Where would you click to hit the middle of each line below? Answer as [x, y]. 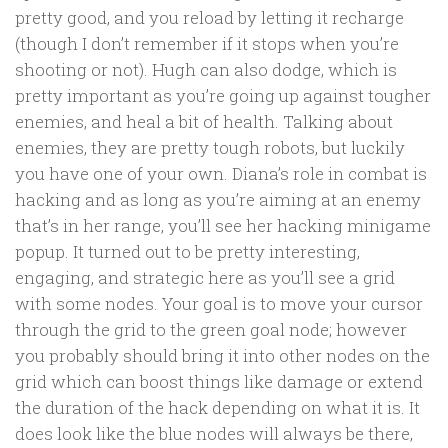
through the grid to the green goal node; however [211, 329]
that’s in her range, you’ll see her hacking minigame [223, 225]
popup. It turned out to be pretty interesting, [187, 251]
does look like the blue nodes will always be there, [214, 433]
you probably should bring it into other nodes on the [222, 355]
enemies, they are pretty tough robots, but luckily [210, 147]
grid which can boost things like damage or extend [219, 381]
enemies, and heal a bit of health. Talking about [204, 121]
